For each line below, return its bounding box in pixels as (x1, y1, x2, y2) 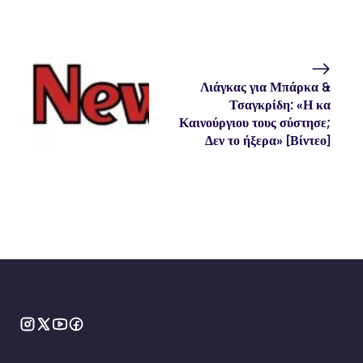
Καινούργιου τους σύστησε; (179, 114, 331, 130)
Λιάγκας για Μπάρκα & (200, 79, 331, 95)
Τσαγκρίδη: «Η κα (229, 96, 331, 113)
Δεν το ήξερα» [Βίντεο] (205, 132, 331, 148)
